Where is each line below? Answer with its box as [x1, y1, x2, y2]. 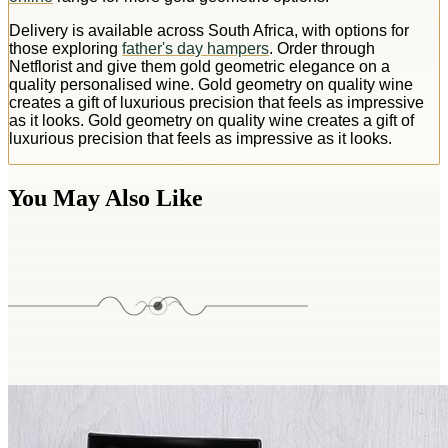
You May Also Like [8, 184, 203, 211]
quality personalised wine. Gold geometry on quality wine [9, 75, 413, 93]
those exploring [9, 39, 122, 57]
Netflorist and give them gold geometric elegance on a [9, 57, 390, 75]
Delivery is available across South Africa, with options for [9, 21, 409, 39]
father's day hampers [122, 39, 269, 57]
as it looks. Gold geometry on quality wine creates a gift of [9, 111, 414, 129]
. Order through [269, 39, 375, 57]
